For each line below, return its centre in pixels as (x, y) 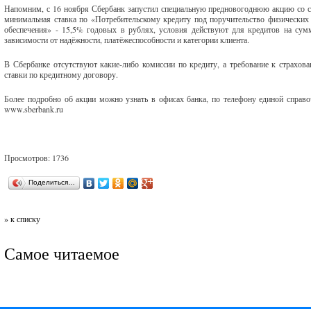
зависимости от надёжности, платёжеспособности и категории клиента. (127, 40)
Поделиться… (52, 182)
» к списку (23, 219)
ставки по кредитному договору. (61, 74)
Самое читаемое (62, 253)
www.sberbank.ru (34, 109)
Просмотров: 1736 (37, 158)
